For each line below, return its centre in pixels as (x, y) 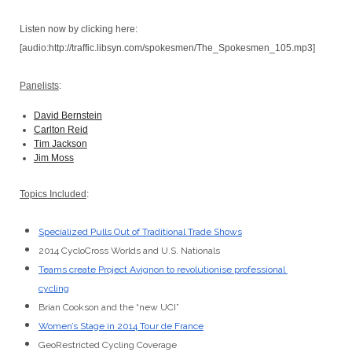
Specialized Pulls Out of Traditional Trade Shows (140, 232)
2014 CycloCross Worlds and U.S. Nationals (129, 251)
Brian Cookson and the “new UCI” (108, 307)
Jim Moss (53, 158)
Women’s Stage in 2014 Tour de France (121, 326)
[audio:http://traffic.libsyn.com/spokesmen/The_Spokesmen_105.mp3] (167, 48)
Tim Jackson (60, 144)
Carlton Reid (60, 130)
